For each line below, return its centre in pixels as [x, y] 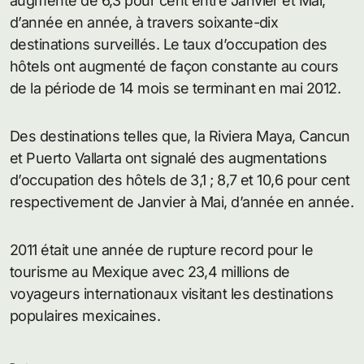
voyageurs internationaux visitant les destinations [171, 294]
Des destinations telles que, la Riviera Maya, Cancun [180, 136]
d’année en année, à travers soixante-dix [144, 23]
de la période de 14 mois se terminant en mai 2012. [175, 89]
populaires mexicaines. [85, 316]
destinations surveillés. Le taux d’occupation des [169, 45]
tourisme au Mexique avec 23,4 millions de [150, 272]
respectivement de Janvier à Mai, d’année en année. [182, 202]
